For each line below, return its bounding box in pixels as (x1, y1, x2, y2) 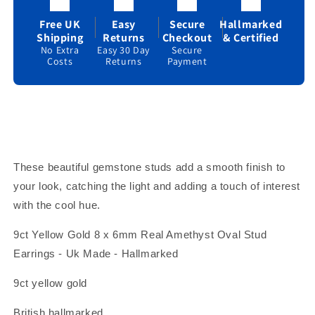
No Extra (40, 43, 79, 56)
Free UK (39, 16, 81, 32)
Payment (167, 54, 207, 67)
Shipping (37, 30, 84, 45)
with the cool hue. (13, 199, 101, 212)
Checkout (162, 30, 212, 45)
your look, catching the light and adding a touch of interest (13, 180, 301, 193)
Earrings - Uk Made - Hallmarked (13, 247, 179, 260)
